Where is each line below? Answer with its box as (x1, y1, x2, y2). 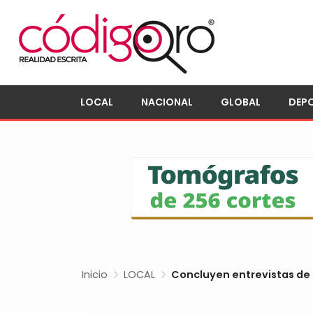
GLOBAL (221, 95, 261, 109)
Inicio (82, 268, 108, 282)
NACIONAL (141, 95, 193, 109)
